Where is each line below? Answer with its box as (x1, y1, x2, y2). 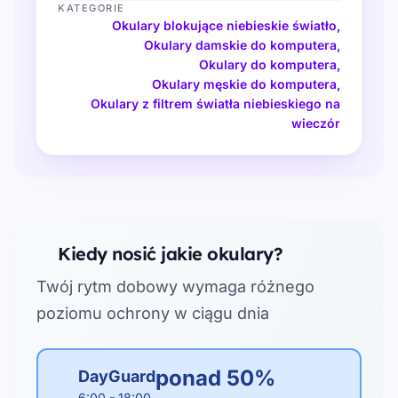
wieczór (291, 115, 340, 131)
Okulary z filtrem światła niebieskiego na (91, 95, 340, 111)
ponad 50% (155, 364, 276, 391)
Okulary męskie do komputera (152, 76, 337, 92)
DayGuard (78, 366, 156, 386)
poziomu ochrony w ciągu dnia (36, 303, 269, 322)
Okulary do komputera (199, 56, 337, 72)
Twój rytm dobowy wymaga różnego (36, 276, 314, 296)
